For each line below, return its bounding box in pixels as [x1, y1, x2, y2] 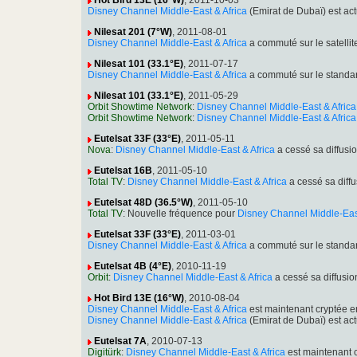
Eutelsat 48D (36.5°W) [94, 197, 193, 209]
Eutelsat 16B [94, 165, 152, 177]
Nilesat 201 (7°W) [94, 26, 172, 38]
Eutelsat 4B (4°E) [94, 261, 171, 273]
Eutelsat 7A [94, 335, 147, 347]
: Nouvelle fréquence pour [123, 208, 237, 220]
